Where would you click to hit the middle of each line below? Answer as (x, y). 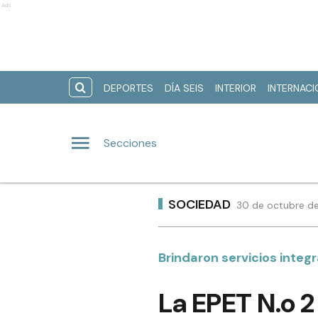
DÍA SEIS (184, 88)
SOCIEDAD (199, 204)
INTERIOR (236, 88)
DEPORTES (128, 88)
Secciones (130, 143)
